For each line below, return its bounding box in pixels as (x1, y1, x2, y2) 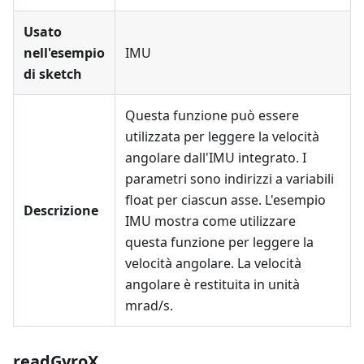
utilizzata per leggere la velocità (125, 128, 319, 145)
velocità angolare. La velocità (125, 254, 301, 272)
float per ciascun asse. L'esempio (125, 191, 326, 209)
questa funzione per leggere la (125, 233, 314, 251)
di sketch (24, 65, 82, 83)
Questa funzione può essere (125, 106, 299, 124)
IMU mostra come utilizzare (125, 212, 296, 230)
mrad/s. (125, 297, 173, 314)
